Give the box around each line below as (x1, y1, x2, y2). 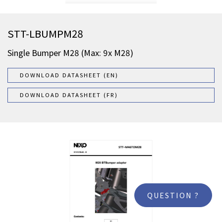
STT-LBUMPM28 (7, 26, 83, 41)
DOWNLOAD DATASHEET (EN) (20, 71, 118, 79)
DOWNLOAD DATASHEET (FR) (20, 91, 118, 99)
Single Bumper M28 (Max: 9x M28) (7, 47, 133, 58)
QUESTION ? (147, 190, 199, 200)
